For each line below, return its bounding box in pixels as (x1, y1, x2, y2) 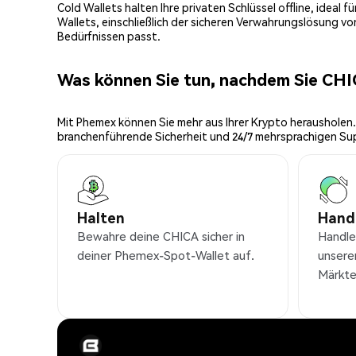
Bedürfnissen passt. (57, 29, 161, 44)
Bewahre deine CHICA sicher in (77, 228, 245, 245)
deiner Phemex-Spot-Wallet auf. (77, 247, 254, 264)
